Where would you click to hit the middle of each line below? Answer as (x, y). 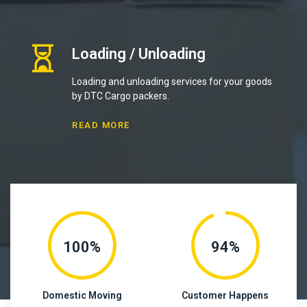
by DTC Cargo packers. (121, 96)
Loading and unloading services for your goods (172, 81)
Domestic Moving (82, 295)
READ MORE (101, 125)
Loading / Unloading (139, 53)
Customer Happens (225, 295)
